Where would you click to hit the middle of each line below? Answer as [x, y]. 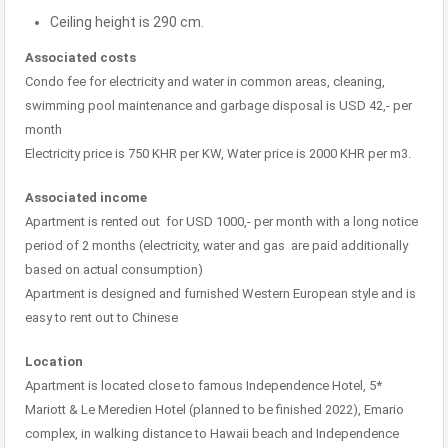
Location [54, 362]
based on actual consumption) [114, 270]
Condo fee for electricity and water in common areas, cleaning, [205, 82]
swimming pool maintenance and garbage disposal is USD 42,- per [218, 106]
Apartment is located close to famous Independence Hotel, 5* [203, 386]
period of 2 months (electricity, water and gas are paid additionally [216, 246]
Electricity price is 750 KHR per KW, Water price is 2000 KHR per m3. [218, 154]
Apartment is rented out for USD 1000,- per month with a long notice [221, 222]
